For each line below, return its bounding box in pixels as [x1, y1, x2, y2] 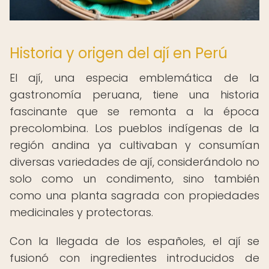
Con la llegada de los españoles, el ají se [10, 234, 259, 249]
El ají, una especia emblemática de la [10, 70, 259, 85]
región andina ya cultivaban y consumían [10, 138, 259, 153]
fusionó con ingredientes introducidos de [10, 250, 259, 265]
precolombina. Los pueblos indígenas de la [10, 121, 259, 136]
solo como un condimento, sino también [10, 171, 259, 186]
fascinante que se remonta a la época [10, 104, 259, 119]
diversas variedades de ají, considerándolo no [10, 154, 259, 169]
